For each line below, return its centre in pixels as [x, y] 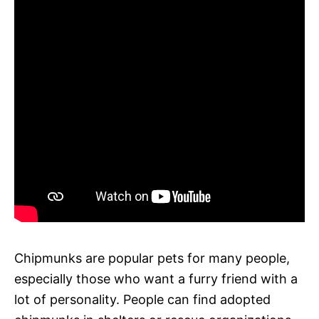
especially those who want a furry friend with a [156, 278]
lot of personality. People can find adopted [142, 299]
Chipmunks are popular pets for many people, [152, 258]
